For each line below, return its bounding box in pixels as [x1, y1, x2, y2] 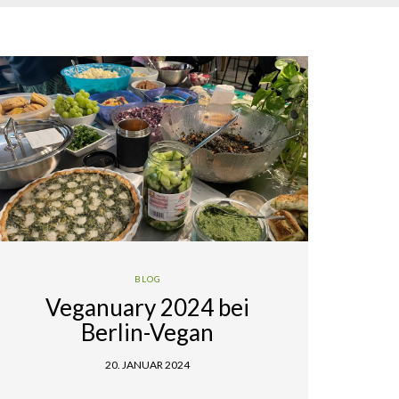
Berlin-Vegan [81, 318, 215, 347]
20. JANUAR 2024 [105, 358, 191, 372]
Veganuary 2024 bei [45, 293, 250, 322]
